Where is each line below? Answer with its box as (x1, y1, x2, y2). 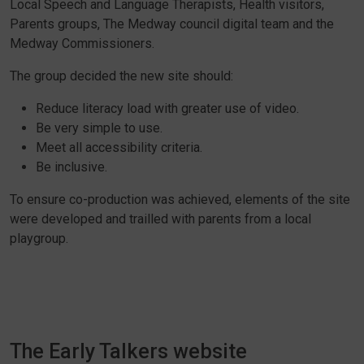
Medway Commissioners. (10, 36, 154, 52)
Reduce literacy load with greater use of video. (36, 101, 299, 117)
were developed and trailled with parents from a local (10, 211, 311, 227)
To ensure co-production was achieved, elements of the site (10, 192, 350, 208)
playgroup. (10, 231, 68, 247)
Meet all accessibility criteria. (36, 140, 202, 156)
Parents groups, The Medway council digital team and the (10, 16, 334, 32)
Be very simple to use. (36, 120, 162, 136)
